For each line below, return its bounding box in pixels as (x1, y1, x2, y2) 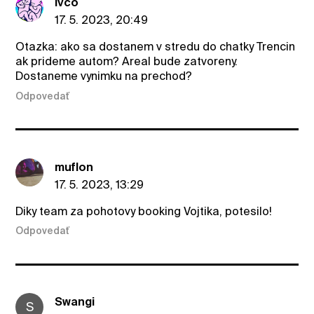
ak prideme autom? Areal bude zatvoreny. (15, 55, 238, 69)
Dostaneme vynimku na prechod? (15, 69, 193, 83)
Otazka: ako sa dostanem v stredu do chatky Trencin (15, 40, 296, 54)
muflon (55, 160, 94, 174)
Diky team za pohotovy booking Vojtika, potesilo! (15, 204, 273, 218)
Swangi (55, 294, 95, 308)
